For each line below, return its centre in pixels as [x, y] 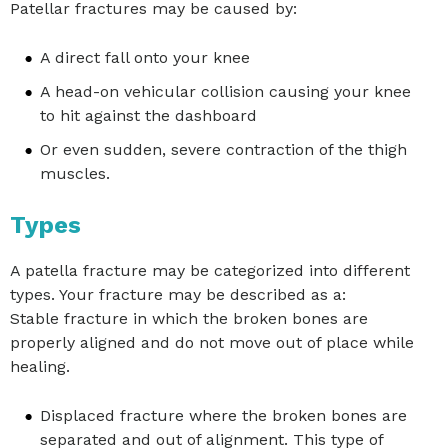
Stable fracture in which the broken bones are [189, 319]
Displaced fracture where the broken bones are [223, 416]
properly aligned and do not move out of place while [212, 343]
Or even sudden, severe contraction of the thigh [223, 150]
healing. [40, 367]
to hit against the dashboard [148, 116]
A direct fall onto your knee [145, 58]
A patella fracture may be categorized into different [210, 271]
